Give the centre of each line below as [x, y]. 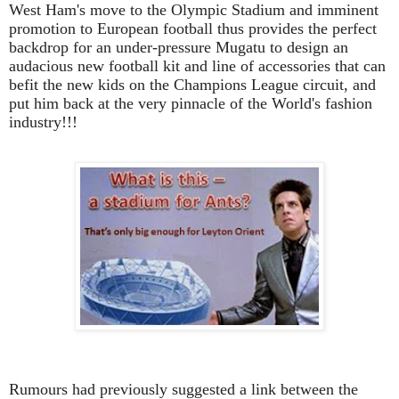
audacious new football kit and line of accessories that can [197, 66]
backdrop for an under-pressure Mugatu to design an [179, 48]
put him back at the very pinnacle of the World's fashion [191, 104]
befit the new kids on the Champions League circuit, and [192, 85]
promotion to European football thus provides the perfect [193, 29]
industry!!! [43, 122]
